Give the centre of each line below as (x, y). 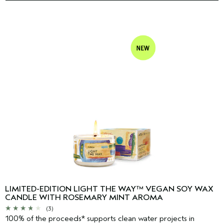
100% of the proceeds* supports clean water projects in (100, 218)
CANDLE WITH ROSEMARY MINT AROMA (84, 197)
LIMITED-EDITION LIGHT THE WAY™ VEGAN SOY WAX (109, 189)
